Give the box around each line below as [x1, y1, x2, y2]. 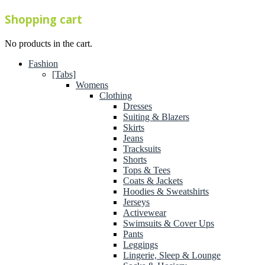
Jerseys [123, 197, 150, 208]
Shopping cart [5, 11, 82, 27]
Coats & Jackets [123, 176, 183, 186]
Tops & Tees [123, 165, 170, 176]
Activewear [123, 208, 166, 218]
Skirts [123, 122, 144, 133]
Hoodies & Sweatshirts [123, 186, 209, 197]
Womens [76, 80, 108, 91]
